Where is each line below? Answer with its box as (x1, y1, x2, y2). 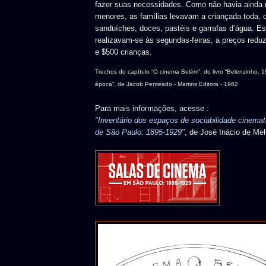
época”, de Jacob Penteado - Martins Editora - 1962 (95, 81, 238, 88)
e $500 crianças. (95, 47, 152, 56)
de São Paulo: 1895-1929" (95, 128, 185, 137)
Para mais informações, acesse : (95, 104, 209, 113)
